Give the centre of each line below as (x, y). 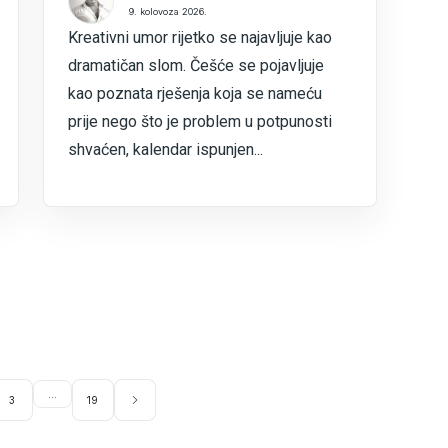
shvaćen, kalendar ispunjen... (166, 149)
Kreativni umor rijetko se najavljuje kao (200, 37)
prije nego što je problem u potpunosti (200, 121)
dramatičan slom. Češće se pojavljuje (196, 65)
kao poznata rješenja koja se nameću (195, 93)
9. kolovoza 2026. (168, 11)
